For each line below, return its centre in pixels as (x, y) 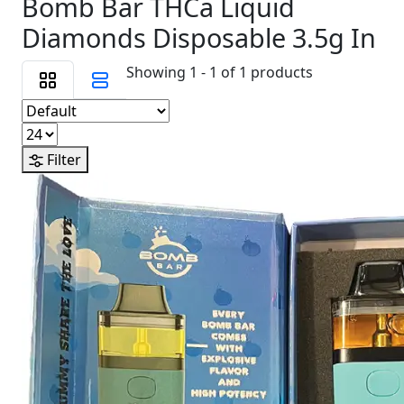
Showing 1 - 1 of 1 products (220, 73)
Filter (64, 160)
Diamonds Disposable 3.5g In (199, 37)
